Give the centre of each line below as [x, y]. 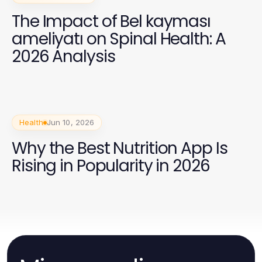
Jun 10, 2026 [70, 123]
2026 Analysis [63, 56]
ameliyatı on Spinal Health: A [119, 39]
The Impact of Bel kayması [111, 21]
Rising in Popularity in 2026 [111, 166]
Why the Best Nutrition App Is [120, 149]
